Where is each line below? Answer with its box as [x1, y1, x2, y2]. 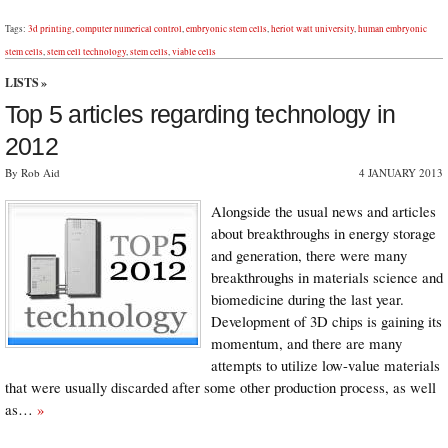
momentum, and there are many [211, 332, 402, 353]
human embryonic [358, 22, 427, 36]
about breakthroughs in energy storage [211, 222, 436, 243]
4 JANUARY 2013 [359, 164, 443, 180]
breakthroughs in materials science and [211, 266, 443, 287]
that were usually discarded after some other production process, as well [5, 376, 436, 397]
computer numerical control [76, 22, 182, 36]
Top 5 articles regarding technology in [5, 99, 396, 128]
